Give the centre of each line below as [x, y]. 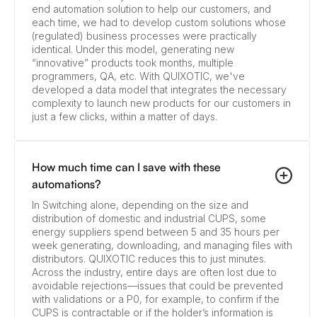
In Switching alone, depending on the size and [140, 205]
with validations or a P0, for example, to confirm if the [156, 299]
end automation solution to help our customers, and [151, 9]
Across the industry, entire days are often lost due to [154, 272]
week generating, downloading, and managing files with [162, 246]
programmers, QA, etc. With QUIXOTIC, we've [138, 76]
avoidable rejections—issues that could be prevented [157, 286]
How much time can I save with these [126, 167]
